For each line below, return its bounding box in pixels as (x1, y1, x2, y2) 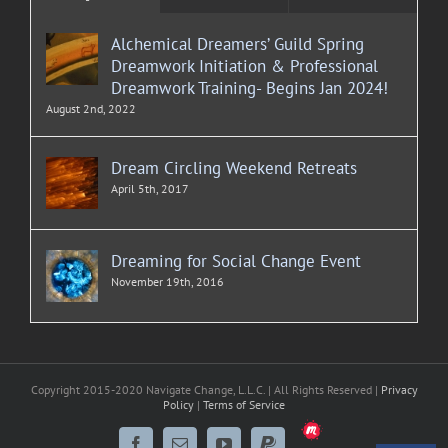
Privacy (380, 381, 418, 397)
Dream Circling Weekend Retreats (111, 156, 357, 179)
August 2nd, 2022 (46, 100, 136, 116)
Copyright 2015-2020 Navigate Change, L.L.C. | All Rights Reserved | (30, 381, 381, 397)
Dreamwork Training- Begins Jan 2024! (111, 76, 388, 99)
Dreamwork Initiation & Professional (111, 54, 378, 77)
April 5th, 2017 (111, 180, 189, 196)
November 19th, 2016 (111, 273, 224, 289)
